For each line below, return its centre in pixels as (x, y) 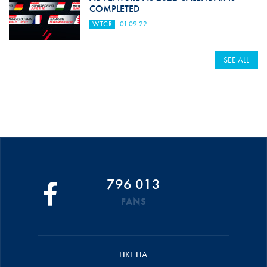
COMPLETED (114, 9)
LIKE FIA (133, 255)
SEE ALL (237, 60)
